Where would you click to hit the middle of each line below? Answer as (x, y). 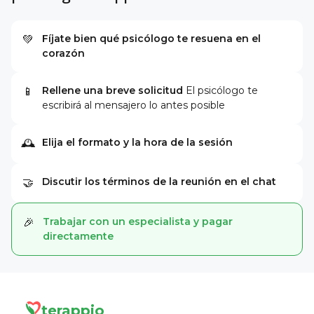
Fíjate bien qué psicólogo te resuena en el (151, 39)
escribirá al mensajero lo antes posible (134, 105)
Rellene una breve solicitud (112, 90)
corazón (63, 53)
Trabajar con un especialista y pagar (138, 221)
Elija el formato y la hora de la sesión (137, 142)
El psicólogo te (222, 90)
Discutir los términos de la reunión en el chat (159, 182)
